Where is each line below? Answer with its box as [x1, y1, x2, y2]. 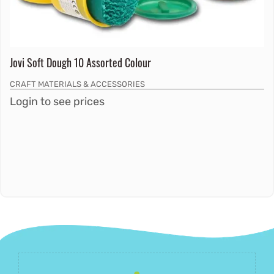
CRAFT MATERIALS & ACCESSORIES [10, 79, 145, 89]
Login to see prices [10, 94, 105, 108]
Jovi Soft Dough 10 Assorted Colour [10, 54, 151, 70]
